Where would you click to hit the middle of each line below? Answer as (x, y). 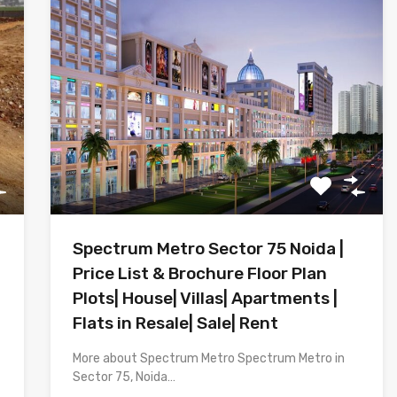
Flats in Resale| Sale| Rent (175, 323)
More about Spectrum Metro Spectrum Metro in (208, 359)
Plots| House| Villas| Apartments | (205, 299)
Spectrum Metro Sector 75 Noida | (208, 249)
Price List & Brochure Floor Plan (199, 274)
